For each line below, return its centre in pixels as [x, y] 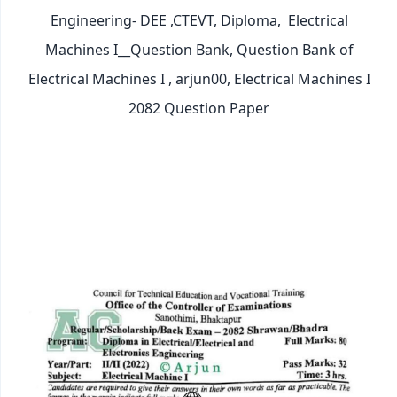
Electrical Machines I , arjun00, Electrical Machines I [199, 78]
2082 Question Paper [199, 108]
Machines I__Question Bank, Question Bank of [199, 49]
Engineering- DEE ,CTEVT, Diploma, [167, 20]
